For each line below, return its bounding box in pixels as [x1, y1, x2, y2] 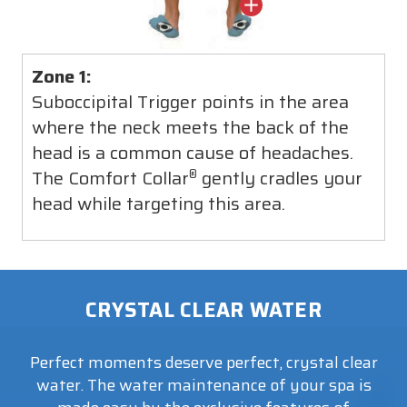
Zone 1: [32, 61, 92, 91]
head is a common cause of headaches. [32, 137, 353, 167]
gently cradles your [197, 163, 362, 193]
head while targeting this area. [32, 188, 285, 218]
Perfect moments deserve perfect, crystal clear [29, 349, 378, 375]
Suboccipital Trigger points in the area [32, 86, 349, 116]
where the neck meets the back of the [32, 112, 349, 142]
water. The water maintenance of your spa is [35, 372, 372, 398]
